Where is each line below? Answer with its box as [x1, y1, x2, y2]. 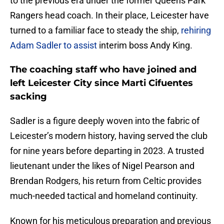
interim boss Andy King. [99, 40, 192, 51]
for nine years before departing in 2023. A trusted [10, 145, 204, 156]
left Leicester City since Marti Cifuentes [10, 77, 193, 89]
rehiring [181, 25, 211, 36]
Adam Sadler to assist [10, 40, 99, 51]
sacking [10, 91, 47, 102]
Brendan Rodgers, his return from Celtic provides [10, 175, 201, 186]
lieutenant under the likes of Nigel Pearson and [10, 160, 194, 171]
